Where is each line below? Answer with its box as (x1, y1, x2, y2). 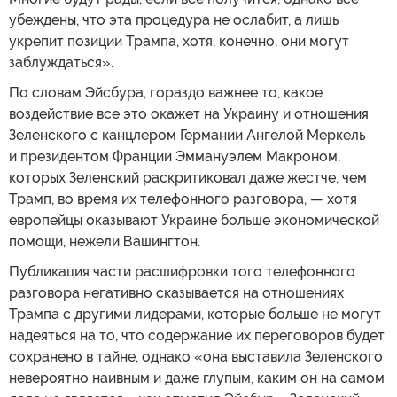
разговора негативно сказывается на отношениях (9, 284, 344, 301)
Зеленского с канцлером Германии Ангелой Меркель (9, 126, 365, 144)
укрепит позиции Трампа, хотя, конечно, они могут (9, 32, 349, 50)
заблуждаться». (9, 53, 113, 71)
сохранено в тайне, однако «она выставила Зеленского (9, 347, 383, 365)
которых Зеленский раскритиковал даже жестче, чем (9, 168, 367, 186)
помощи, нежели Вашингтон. (9, 232, 200, 250)
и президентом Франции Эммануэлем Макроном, (9, 147, 340, 165)
